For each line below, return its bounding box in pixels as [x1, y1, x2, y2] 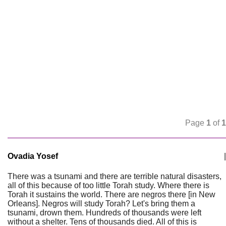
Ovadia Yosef [8, 152, 58, 160]
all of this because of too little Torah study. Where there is [8, 181, 209, 190]
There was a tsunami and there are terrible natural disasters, [8, 172, 221, 181]
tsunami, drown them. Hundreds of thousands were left [8, 208, 201, 217]
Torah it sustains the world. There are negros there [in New [8, 190, 215, 199]
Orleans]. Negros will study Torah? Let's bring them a [8, 199, 195, 208]
